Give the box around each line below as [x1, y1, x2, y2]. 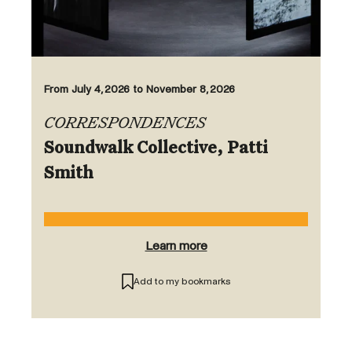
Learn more [145, 239, 207, 253]
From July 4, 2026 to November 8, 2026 [44, 83, 235, 96]
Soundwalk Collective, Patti [44, 141, 268, 158]
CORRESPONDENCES [44, 115, 206, 133]
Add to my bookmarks [133, 276, 231, 287]
